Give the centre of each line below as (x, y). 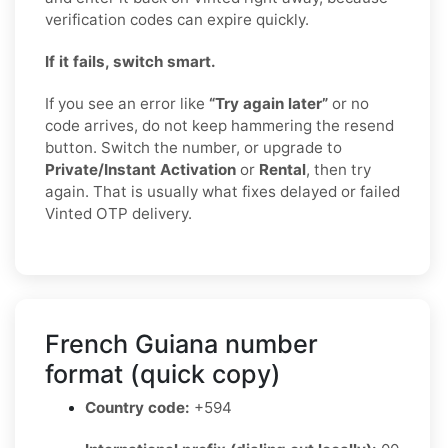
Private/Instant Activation (140, 169)
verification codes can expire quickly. (177, 19)
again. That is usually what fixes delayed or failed (222, 191)
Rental (282, 169)
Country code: (137, 407)
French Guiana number (181, 343)
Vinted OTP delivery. (118, 213)
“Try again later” (268, 103)
